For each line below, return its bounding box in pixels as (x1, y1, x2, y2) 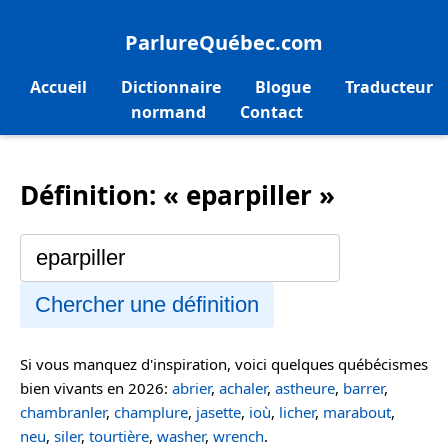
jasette (196, 401, 241, 422)
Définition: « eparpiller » (20, 177, 335, 214)
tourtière (89, 425, 149, 446)
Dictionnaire (121, 76, 221, 99)
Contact (239, 101, 303, 124)
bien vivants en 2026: (20, 377, 172, 398)
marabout (323, 401, 391, 422)
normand (130, 101, 206, 124)
